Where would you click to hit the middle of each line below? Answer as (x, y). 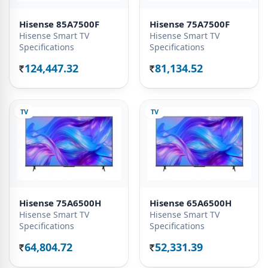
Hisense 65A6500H (191, 202)
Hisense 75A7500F (190, 24)
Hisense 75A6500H (60, 202)
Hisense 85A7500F (59, 24)
